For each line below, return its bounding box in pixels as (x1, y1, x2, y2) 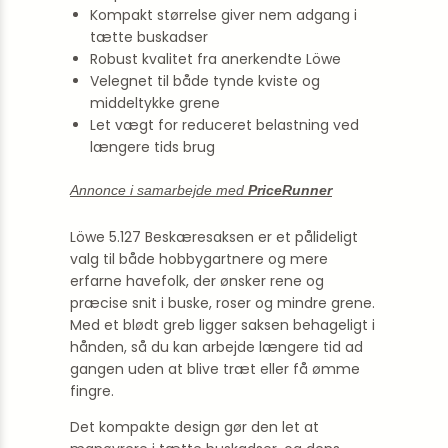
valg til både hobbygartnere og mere (70, 249, 328, 269)
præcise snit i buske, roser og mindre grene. (70, 293, 375, 313)
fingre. (70, 381, 114, 401)
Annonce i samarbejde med (70, 182, 248, 198)
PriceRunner (248, 182, 332, 198)
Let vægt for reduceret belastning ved (90, 115, 359, 135)
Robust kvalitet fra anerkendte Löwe (90, 49, 341, 69)
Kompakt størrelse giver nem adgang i (90, 5, 357, 25)
